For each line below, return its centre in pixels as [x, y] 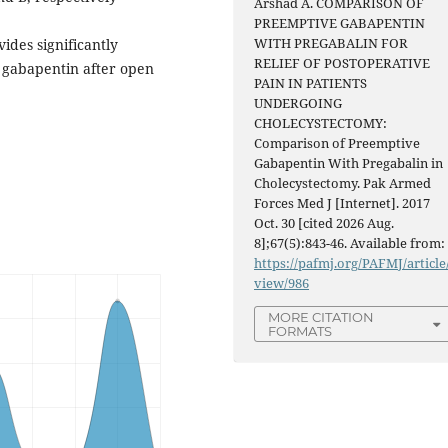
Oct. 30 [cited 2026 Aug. [324, 223]
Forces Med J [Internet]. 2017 [342, 203]
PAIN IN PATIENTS [311, 83]
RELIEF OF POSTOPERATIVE [342, 63]
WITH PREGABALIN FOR [331, 43]
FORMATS [300, 331]
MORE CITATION [321, 317]
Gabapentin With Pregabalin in [349, 163]
